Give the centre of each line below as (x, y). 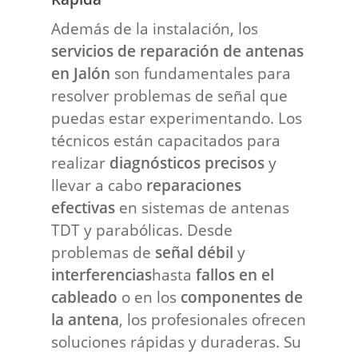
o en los (149, 296)
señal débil (195, 252)
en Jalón (81, 73)
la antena (86, 319)
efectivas (84, 207)
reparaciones (194, 185)
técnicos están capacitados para (166, 140)
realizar (81, 162)
